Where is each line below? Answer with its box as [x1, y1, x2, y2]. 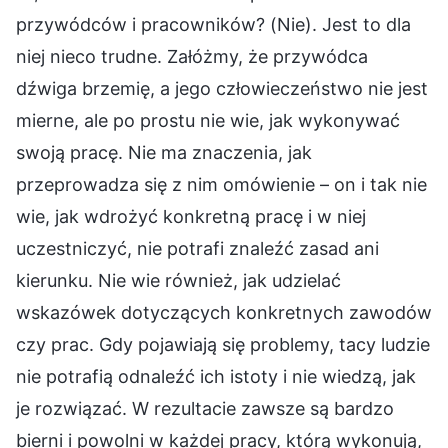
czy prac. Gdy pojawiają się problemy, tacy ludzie [16, 333, 430, 355]
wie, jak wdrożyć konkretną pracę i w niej [16, 205, 366, 227]
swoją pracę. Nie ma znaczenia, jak [16, 141, 312, 163]
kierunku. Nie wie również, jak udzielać [16, 269, 341, 291]
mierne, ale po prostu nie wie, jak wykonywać [16, 109, 400, 131]
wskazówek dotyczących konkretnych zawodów [16, 301, 432, 323]
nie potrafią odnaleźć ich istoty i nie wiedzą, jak [16, 365, 416, 387]
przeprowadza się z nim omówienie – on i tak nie [16, 173, 427, 195]
